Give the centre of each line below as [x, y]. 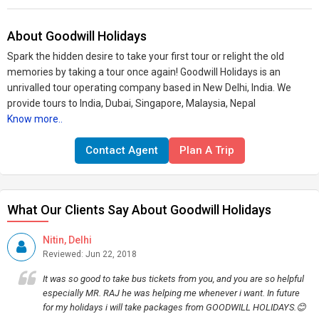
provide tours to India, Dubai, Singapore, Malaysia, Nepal [131, 103]
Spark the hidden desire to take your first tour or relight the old [146, 56]
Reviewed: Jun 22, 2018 [90, 254]
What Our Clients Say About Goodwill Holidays [139, 210]
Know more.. [35, 119]
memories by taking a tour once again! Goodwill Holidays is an [144, 72]
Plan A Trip [206, 150]
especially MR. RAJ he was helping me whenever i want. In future [171, 293]
